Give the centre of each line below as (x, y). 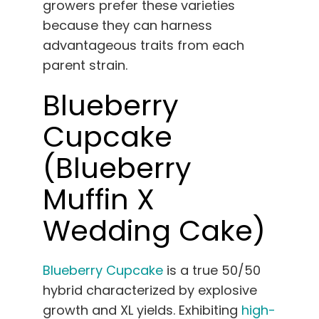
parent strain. (85, 65)
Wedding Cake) (154, 230)
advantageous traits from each (143, 45)
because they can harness (127, 25)
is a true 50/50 (212, 270)
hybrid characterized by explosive (150, 290)
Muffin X (99, 199)
